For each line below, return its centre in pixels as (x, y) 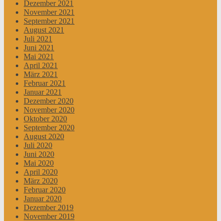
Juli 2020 (38, 145)
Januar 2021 (43, 92)
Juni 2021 (39, 47)
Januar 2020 (43, 198)
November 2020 (49, 110)
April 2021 (41, 65)
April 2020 (41, 172)
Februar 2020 (45, 189)
